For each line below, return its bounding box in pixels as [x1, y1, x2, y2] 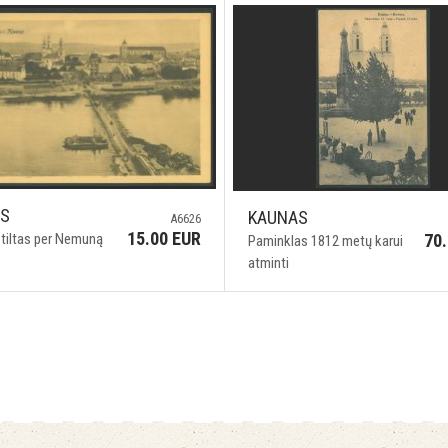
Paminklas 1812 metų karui [247, 232, 403, 250]
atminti [247, 254, 289, 272]
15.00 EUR [126, 227, 201, 249]
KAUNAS [247, 207, 308, 228]
